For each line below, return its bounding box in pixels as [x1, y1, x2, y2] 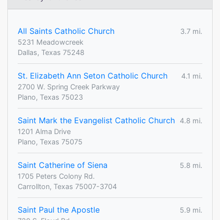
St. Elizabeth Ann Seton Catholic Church [18, 71, 167, 81]
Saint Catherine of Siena [18, 160, 108, 170]
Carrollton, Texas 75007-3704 [18, 182, 117, 191]
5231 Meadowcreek [18, 38, 83, 47]
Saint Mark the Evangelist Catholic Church [18, 115, 175, 126]
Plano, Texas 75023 [18, 93, 83, 102]
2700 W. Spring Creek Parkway [18, 82, 120, 91]
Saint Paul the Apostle [18, 205, 100, 215]
